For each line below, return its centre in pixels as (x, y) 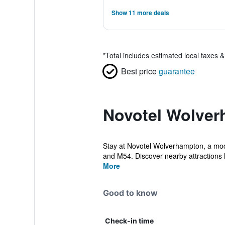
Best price (139, 71)
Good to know (130, 193)
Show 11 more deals (140, 13)
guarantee (177, 71)
